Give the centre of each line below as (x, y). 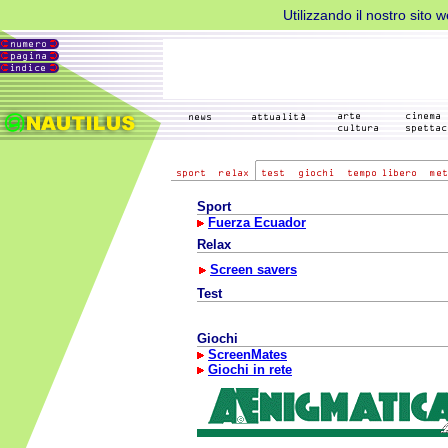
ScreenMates (247, 354)
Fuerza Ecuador (257, 222)
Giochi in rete (250, 369)
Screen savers (253, 269)
